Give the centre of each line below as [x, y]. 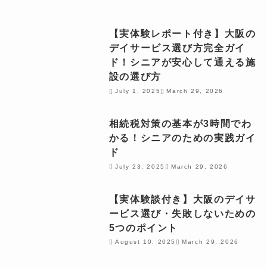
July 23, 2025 [140, 166]
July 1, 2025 [138, 91]
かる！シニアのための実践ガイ [182, 138]
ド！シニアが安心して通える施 [182, 62]
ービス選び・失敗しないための [182, 213]
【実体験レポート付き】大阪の [182, 34]
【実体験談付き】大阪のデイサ [182, 199]
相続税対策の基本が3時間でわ [180, 124]
